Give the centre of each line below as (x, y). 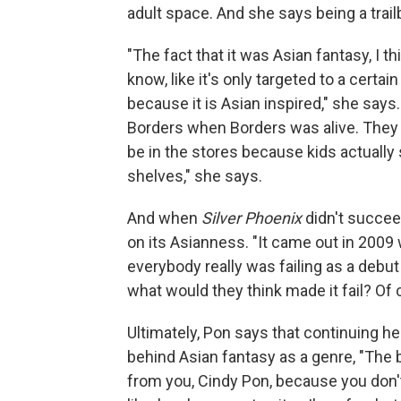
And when (164, 218)
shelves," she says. (195, 175)
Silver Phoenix (253, 218)
